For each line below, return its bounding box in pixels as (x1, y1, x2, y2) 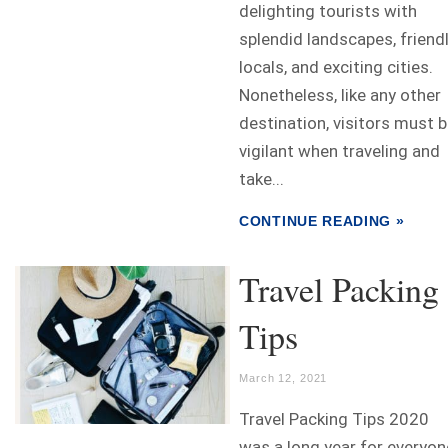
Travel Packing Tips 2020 (239, 409, 429, 430)
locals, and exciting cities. (239, 57, 433, 78)
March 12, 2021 (239, 372, 328, 385)
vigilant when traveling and (239, 141, 440, 162)
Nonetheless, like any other (239, 85, 441, 106)
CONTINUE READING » (239, 213, 405, 230)
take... (239, 169, 284, 190)
